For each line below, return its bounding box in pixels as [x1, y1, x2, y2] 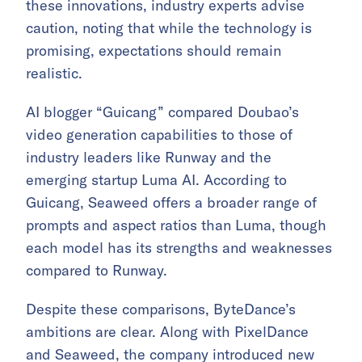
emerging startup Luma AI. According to [26, 170, 287, 189]
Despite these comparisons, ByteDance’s [26, 299, 296, 318]
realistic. [26, 63, 82, 82]
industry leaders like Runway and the [26, 147, 271, 166]
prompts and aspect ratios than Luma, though [26, 215, 326, 234]
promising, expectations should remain [26, 40, 281, 60]
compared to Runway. [26, 260, 167, 280]
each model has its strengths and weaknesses [26, 238, 332, 257]
